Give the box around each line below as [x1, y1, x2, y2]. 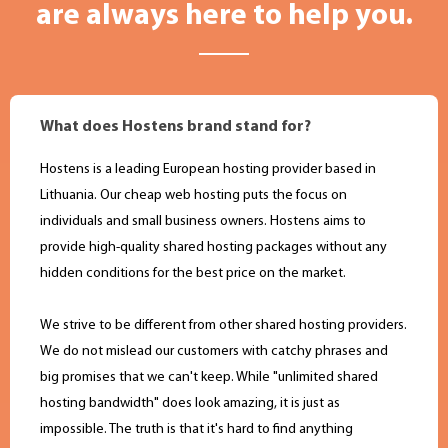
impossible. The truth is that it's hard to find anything [40, 422, 353, 438]
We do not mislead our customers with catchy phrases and [40, 344, 388, 360]
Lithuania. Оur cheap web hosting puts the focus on [40, 188, 347, 204]
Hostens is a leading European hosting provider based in [40, 162, 376, 178]
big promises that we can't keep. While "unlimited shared [40, 370, 378, 386]
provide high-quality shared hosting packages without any [40, 240, 387, 256]
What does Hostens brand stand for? [40, 119, 311, 136]
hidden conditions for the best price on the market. [40, 266, 346, 282]
